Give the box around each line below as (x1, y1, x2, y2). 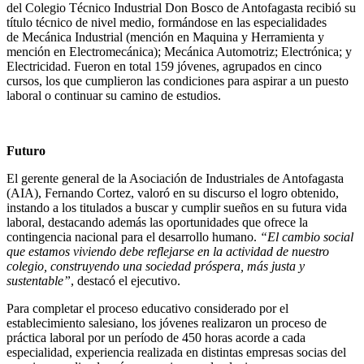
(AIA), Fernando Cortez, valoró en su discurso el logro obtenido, (6, 185, 339, 200)
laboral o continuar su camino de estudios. (6, 88, 221, 102)
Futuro (6, 143, 45, 158)
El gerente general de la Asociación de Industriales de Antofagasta (6, 171, 344, 185)
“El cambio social (260, 229, 353, 244)
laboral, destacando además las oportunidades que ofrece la (6, 214, 308, 229)
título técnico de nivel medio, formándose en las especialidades (6, 15, 327, 29)
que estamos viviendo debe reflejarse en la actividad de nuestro (6, 244, 329, 258)
